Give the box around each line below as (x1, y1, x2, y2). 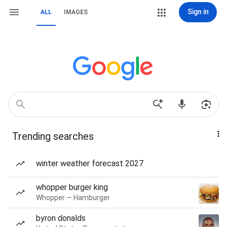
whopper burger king (36, 182, 108, 192)
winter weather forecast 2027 (36, 159, 143, 168)
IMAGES (64, 9, 88, 16)
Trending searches (12, 130, 94, 142)
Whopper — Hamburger (36, 194, 110, 202)
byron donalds (36, 213, 86, 223)
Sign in (187, 8, 209, 16)
